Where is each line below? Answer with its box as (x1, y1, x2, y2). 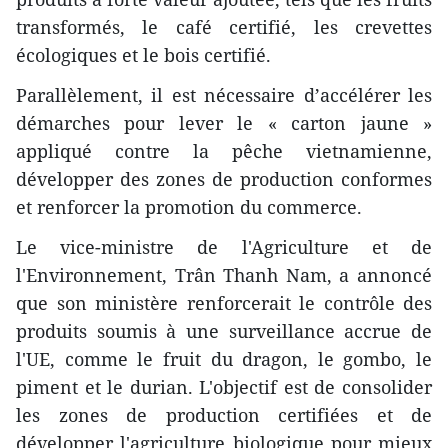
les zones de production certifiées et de (16, 402, 432, 427)
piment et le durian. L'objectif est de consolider (16, 374, 432, 399)
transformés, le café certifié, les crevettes (16, 14, 432, 39)
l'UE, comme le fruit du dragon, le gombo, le (16, 346, 432, 371)
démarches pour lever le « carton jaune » (16, 110, 432, 135)
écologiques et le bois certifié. (16, 42, 271, 67)
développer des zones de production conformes (16, 166, 432, 191)
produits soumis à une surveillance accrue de (16, 318, 432, 343)
